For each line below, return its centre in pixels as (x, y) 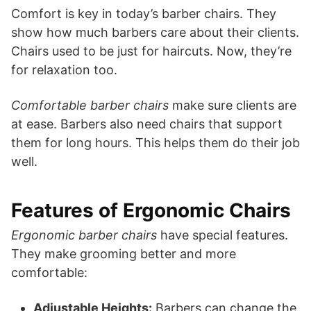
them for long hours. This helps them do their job (155, 142)
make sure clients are (233, 105)
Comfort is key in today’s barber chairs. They (144, 13)
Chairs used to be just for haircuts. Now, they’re (151, 51)
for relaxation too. (64, 69)
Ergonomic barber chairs (84, 235)
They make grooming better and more (124, 253)
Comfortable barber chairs (90, 105)
